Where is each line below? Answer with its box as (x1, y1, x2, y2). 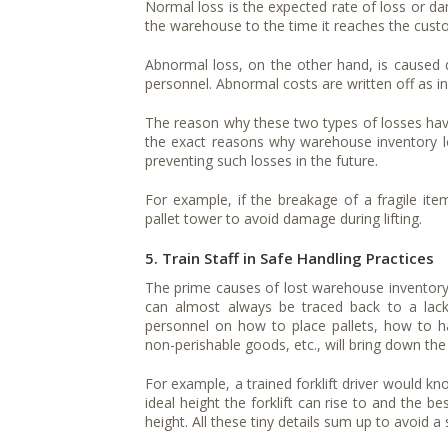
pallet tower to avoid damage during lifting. (145, 208, 422, 228)
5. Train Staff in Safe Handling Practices (145, 247, 434, 268)
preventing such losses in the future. (145, 150, 378, 170)
